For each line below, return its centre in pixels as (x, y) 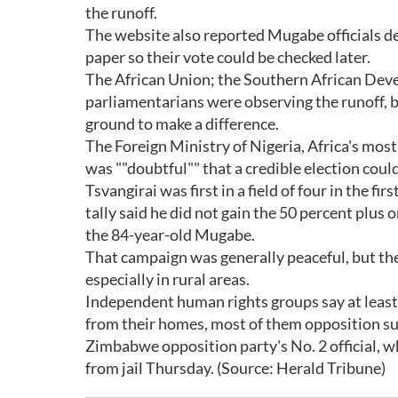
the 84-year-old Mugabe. (170, 235)
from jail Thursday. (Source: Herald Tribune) (235, 368)
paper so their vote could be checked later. (228, 57)
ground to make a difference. (182, 123)
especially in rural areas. (167, 279)
